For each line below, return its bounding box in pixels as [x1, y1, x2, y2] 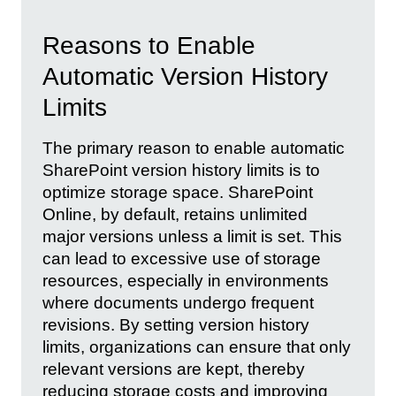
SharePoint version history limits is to [42, 161, 320, 180]
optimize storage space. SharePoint [42, 183, 313, 202]
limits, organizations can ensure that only [42, 338, 351, 357]
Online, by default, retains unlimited [42, 205, 308, 225]
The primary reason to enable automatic [42, 139, 345, 158]
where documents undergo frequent [42, 293, 314, 313]
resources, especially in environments [42, 271, 329, 291]
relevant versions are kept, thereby [42, 360, 305, 379]
